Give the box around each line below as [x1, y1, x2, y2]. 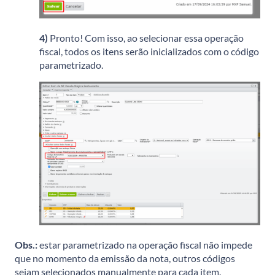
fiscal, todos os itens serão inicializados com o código [39, 45, 259, 57]
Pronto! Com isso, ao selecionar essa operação [50, 31, 244, 44]
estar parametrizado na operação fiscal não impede [37, 239, 252, 251]
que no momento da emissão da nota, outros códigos [15, 252, 235, 265]
